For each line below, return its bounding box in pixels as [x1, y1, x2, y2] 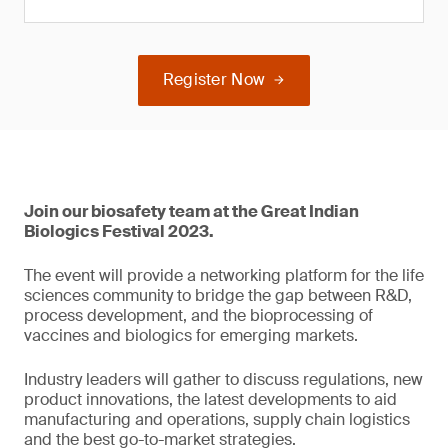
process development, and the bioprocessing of [24, 305, 373, 326]
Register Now [162, 69, 266, 90]
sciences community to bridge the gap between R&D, [24, 285, 412, 306]
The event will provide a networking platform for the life [24, 265, 424, 286]
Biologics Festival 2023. [24, 221, 214, 242]
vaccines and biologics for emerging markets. [24, 325, 358, 346]
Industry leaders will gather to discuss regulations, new [24, 369, 423, 390]
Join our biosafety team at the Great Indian [24, 201, 359, 222]
